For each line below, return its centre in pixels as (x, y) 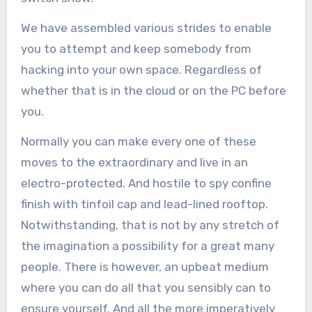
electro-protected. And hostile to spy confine (146, 184)
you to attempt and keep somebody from (136, 49)
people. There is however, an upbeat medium (145, 267)
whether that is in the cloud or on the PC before (153, 91)
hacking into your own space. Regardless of (141, 70)
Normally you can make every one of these (138, 142)
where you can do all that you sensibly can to (146, 288)
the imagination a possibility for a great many (147, 246)
